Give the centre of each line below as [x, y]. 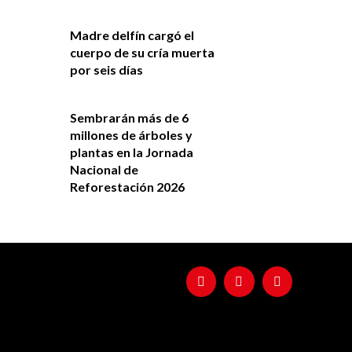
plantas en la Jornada [131, 152]
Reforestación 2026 [127, 186]
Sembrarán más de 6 [129, 117]
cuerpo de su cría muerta [142, 52]
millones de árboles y [131, 134]
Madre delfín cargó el [132, 35]
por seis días [106, 69]
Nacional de [104, 169]
